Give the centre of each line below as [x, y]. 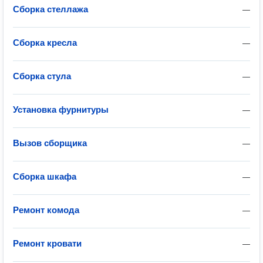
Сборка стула [42, 76]
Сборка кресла [45, 43]
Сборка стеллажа [50, 9]
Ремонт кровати [47, 243]
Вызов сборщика [50, 143]
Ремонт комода [46, 210]
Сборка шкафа [45, 176]
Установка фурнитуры [61, 109]
